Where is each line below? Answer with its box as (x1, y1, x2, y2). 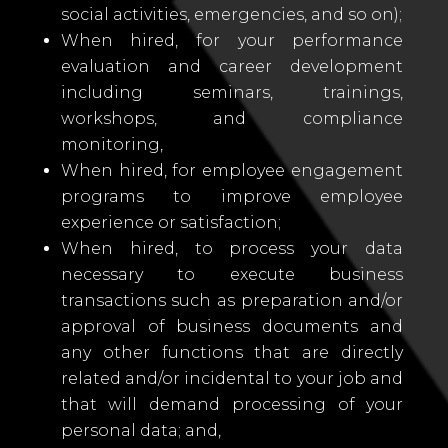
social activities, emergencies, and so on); (60, 5, 402, 24)
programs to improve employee (60, 187, 404, 206)
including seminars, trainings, (60, 83, 404, 102)
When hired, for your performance (60, 31, 404, 50)
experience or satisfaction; (60, 213, 281, 232)
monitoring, (60, 135, 163, 154)
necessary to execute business (60, 265, 404, 284)
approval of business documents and (60, 317, 404, 336)
